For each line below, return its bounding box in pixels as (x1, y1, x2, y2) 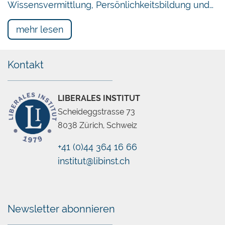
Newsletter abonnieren (8, 202, 115, 215)
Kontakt (8, 58, 44, 71)
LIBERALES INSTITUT (58, 93, 140, 103)
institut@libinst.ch (58, 155, 130, 166)
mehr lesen (16, 24, 63, 35)
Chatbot (98, 158, 134, 168)
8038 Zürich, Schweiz (58, 120, 137, 130)
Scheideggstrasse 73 (58, 106, 135, 117)
